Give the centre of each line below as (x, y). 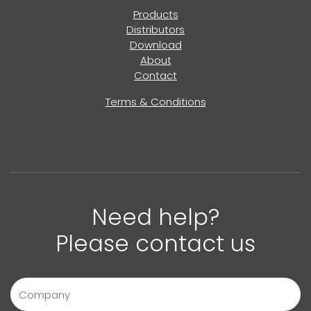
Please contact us (155, 243)
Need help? (155, 217)
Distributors (155, 30)
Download (155, 45)
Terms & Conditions (155, 102)
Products (155, 14)
